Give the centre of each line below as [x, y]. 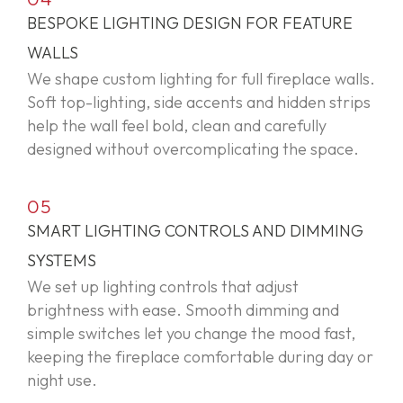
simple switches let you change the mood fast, [191, 334]
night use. [62, 381]
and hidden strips [307, 103]
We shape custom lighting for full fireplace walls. [201, 79]
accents [215, 103]
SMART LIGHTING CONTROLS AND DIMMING [195, 231]
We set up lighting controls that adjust [163, 287]
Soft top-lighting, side [107, 103]
